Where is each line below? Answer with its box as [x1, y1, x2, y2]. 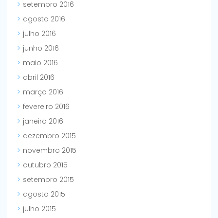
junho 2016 [23, 43, 59, 54]
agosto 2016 [23, 14, 65, 24]
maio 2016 [23, 58, 58, 68]
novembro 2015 [23, 145, 76, 156]
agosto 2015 [23, 189, 65, 200]
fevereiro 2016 [23, 102, 70, 112]
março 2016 [23, 87, 63, 97]
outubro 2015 [23, 160, 68, 170]
